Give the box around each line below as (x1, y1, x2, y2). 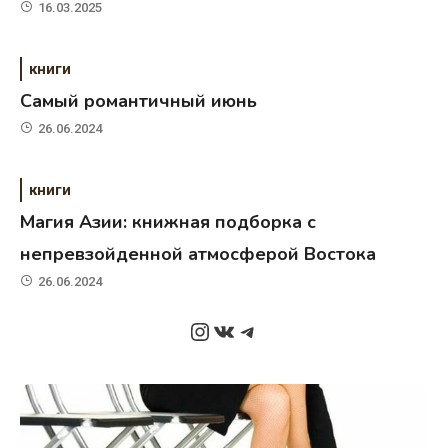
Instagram (187, 316, 298, 345)
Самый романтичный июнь (20, 89, 258, 114)
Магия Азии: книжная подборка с (20, 210, 317, 235)
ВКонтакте (211, 316, 330, 345)
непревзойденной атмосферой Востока (20, 242, 377, 267)
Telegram (235, 316, 338, 345)
